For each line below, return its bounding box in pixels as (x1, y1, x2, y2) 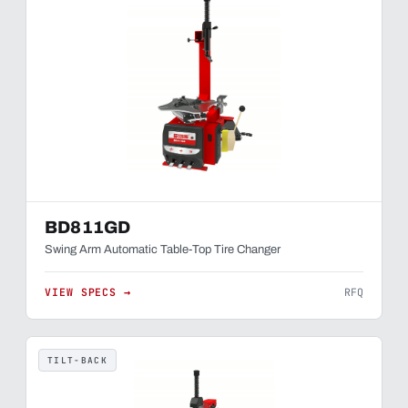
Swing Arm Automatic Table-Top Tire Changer (45, 243, 280, 256)
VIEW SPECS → (45, 285, 132, 299)
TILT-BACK (47, 354, 107, 366)
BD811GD (45, 218, 131, 237)
